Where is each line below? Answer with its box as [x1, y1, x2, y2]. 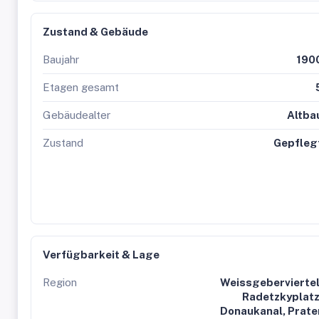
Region [43, 276, 77, 288]
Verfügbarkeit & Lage [43, 249, 159, 261]
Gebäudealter [43, 109, 110, 121]
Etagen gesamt [43, 81, 119, 93]
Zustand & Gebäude [43, 26, 148, 38]
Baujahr [43, 53, 79, 66]
